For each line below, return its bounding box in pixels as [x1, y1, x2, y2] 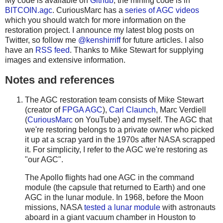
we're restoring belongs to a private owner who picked [25, 125, 214, 134]
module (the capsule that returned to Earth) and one [25, 183, 206, 192]
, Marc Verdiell [156, 105, 206, 114]
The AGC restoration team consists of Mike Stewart [25, 95, 204, 104]
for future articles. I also [120, 36, 204, 45]
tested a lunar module [84, 203, 160, 212]
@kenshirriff [78, 36, 120, 45]
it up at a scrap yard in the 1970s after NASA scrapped [25, 135, 215, 144]
